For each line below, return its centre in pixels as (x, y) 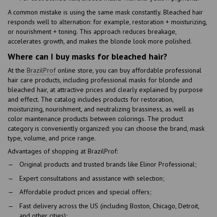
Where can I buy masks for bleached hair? (87, 56)
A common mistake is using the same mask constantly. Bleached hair (105, 12)
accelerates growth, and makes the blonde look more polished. (100, 41)
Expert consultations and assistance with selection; (92, 178)
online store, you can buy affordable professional (130, 70)
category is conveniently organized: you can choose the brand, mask (106, 129)
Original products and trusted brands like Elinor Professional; (108, 164)
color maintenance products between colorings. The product (95, 119)
